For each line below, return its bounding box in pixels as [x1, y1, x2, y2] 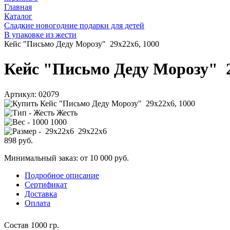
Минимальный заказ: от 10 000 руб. [4, 153, 129, 162]
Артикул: [4, 89, 36, 99]
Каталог [4, 12, 32, 21]
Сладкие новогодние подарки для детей [4, 21, 144, 30]
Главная [4, 3, 32, 11]
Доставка [25, 189, 57, 198]
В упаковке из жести [4, 30, 76, 39]
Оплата [25, 198, 50, 207]
